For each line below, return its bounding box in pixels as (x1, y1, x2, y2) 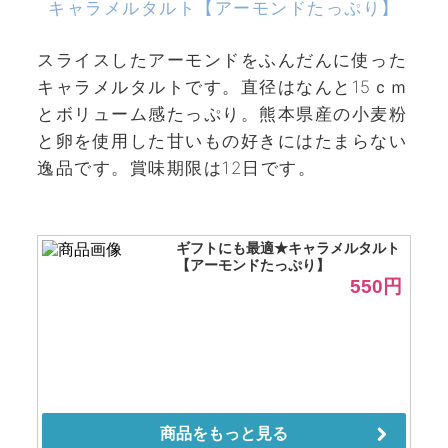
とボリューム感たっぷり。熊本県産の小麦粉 (37, 104, 407, 125)
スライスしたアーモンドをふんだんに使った (37, 50, 407, 71)
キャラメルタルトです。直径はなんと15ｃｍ (37, 77, 409, 98)
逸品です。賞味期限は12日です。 (37, 158, 316, 179)
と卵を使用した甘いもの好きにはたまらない (37, 131, 407, 152)
